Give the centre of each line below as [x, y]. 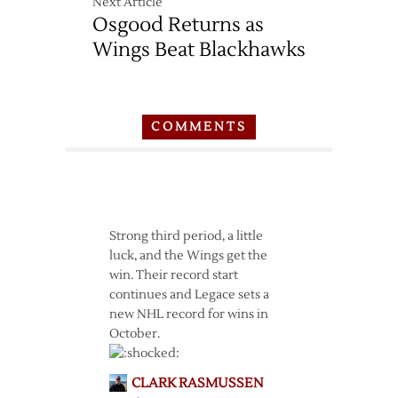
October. [134, 334]
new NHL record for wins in [188, 314]
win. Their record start [173, 275]
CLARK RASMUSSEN [197, 383]
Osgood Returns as [178, 25]
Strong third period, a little [186, 236]
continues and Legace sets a [189, 295]
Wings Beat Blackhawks [199, 50]
